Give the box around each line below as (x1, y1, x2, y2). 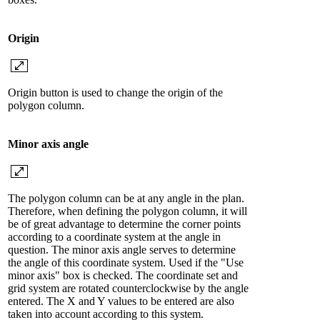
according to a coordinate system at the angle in (8, 231, 221, 244)
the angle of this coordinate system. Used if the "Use (8, 256, 244, 269)
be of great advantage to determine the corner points (8, 218, 241, 231)
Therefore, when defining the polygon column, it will (8, 205, 247, 218)
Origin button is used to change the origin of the (8, 86, 223, 99)
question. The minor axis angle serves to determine (8, 244, 236, 256)
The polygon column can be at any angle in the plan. (8, 192, 244, 205)
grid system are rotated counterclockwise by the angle (8, 282, 249, 295)
